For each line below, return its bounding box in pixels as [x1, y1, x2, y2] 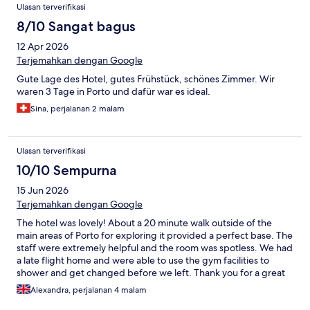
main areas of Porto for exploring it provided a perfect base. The [17, 229, 293, 242]
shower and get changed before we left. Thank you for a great [17, 266, 285, 280]
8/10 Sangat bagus [17, 18, 136, 35]
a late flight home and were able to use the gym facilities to [17, 254, 269, 267]
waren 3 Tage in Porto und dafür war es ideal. [17, 85, 210, 98]
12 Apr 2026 [17, 40, 69, 53]
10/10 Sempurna [17, 162, 117, 179]
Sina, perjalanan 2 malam [30, 103, 125, 115]
